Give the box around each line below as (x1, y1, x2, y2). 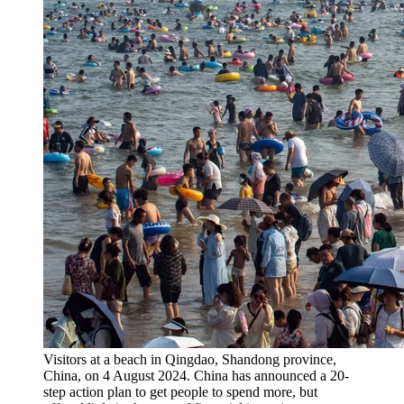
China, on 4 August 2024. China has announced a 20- (43, 367, 349, 383)
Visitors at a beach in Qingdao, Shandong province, (43, 351, 336, 367)
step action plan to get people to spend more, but (43, 383, 317, 399)
